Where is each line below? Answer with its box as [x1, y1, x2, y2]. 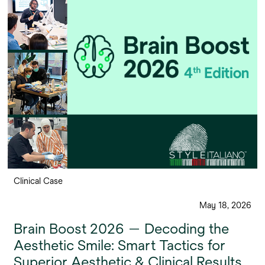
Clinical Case [14, 176, 63, 186]
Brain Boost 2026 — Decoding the [14, 220, 229, 237]
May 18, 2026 [199, 200, 251, 210]
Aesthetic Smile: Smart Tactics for [14, 237, 225, 253]
